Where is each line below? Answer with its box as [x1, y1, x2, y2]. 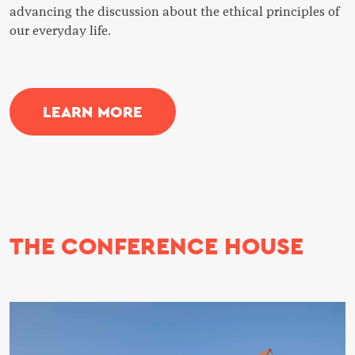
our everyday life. [10, 24, 111, 37]
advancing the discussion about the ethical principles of [10, 5, 339, 18]
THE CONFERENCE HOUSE [10, 230, 303, 261]
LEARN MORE [43, 101, 143, 121]
